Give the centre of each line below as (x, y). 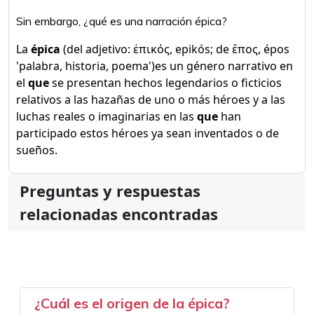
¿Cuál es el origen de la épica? (132, 303)
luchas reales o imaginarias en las (107, 116)
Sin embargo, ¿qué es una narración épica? (122, 21)
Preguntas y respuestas (110, 191)
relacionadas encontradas (119, 214)
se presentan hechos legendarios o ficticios (165, 83)
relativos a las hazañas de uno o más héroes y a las (151, 100)
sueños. (37, 150)
